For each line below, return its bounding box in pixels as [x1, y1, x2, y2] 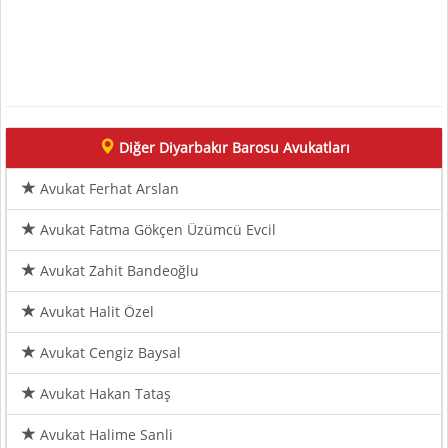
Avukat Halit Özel [36, 301, 154, 321]
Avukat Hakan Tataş [36, 383, 171, 403]
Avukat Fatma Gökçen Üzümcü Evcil [36, 219, 276, 239]
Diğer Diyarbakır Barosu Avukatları [114, 137, 350, 157]
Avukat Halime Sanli [36, 424, 173, 444]
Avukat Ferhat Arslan [36, 178, 179, 198]
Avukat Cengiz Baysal [36, 342, 181, 362]
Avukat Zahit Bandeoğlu [36, 260, 199, 280]
